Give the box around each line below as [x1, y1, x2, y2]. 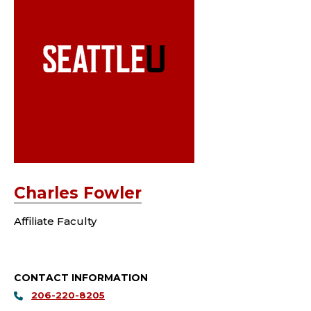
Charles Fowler [14, 183, 142, 203]
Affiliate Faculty [14, 215, 96, 228]
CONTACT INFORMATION [14, 271, 148, 285]
